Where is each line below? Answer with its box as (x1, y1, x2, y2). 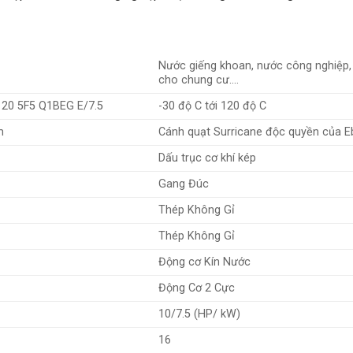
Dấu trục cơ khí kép (158, 150, 257, 165)
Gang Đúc (158, 176, 210, 191)
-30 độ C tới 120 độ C (158, 98, 267, 113)
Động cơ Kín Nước (158, 255, 251, 269)
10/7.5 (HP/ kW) (158, 307, 241, 321)
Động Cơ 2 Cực (158, 281, 236, 295)
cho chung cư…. (158, 72, 240, 87)
